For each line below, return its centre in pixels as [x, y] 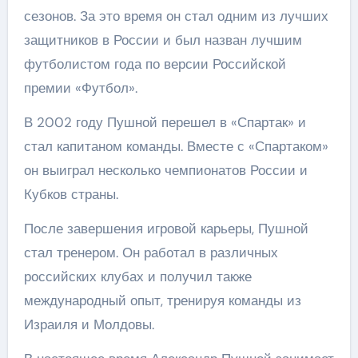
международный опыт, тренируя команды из [162, 300]
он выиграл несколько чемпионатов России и [165, 170]
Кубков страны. [71, 194]
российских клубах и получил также [137, 276]
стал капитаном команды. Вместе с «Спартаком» [176, 146]
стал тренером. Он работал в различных [151, 253]
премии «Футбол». [80, 88]
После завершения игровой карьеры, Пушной [166, 229]
